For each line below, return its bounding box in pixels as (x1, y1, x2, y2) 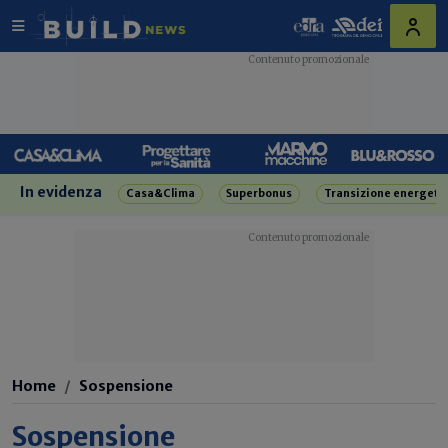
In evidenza (20, 183, 102, 201)
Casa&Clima (125, 187, 195, 200)
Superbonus (226, 187, 293, 200)
